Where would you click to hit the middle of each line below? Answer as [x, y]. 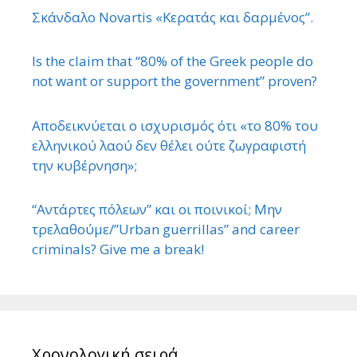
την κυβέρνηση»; [84, 165]
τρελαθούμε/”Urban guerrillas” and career [166, 229]
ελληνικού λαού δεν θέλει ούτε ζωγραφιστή [169, 145]
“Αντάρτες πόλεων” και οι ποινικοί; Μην [157, 210]
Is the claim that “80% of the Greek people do [173, 61]
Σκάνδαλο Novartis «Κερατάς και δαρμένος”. [174, 17]
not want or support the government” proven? [175, 81]
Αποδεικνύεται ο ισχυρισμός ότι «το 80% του [175, 125]
